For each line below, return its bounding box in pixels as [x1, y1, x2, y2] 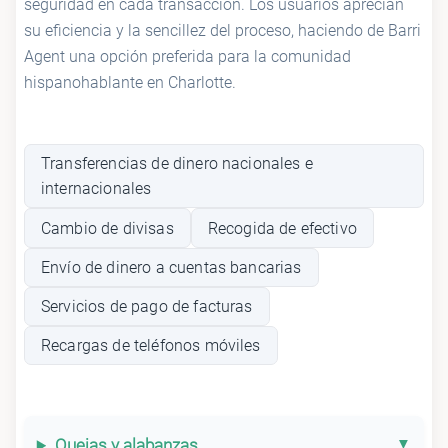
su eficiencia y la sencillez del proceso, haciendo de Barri [24, 21, 421, 41]
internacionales [41, 179, 152, 199]
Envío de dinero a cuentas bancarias [41, 257, 302, 277]
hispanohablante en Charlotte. [24, 73, 236, 93]
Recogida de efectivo [207, 218, 357, 238]
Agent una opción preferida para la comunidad [24, 47, 351, 67]
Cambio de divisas [41, 218, 174, 238]
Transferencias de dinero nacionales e [41, 154, 313, 174]
